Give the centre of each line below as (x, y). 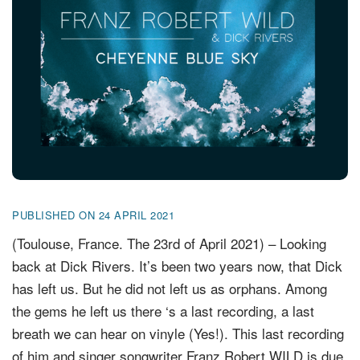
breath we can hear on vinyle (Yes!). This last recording (178, 333)
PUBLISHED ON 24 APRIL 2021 (93, 215)
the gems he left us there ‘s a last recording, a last (163, 311)
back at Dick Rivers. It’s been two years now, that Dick (177, 266)
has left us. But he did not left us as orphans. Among (170, 288)
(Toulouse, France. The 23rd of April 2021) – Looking (169, 243)
